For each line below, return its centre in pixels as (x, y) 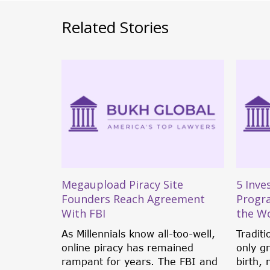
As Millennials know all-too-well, (138, 234)
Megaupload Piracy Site (122, 185)
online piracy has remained (127, 248)
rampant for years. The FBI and (140, 262)
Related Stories (115, 27)
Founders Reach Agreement (133, 199)
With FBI (83, 214)
